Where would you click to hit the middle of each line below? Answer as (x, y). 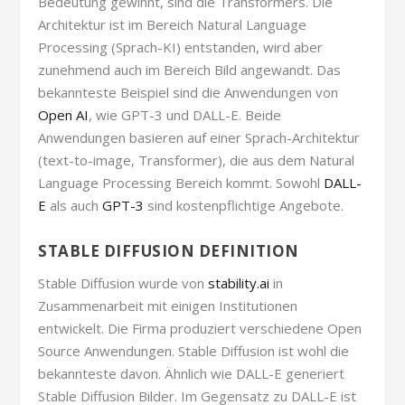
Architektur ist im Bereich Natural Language (173, 24)
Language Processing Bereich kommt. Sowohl (181, 182)
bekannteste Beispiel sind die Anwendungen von (188, 92)
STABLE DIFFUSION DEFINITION (169, 250)
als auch (75, 205)
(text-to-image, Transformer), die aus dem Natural (197, 160)
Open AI (64, 114)
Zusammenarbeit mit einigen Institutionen (168, 305)
